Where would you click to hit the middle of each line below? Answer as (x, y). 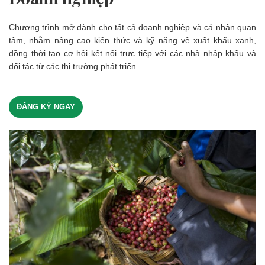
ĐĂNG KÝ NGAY (46, 107)
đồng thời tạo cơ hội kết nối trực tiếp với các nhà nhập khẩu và (132, 54)
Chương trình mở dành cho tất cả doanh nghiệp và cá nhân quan (132, 28)
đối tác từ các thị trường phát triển (72, 67)
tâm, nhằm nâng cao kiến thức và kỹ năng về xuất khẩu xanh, (132, 41)
